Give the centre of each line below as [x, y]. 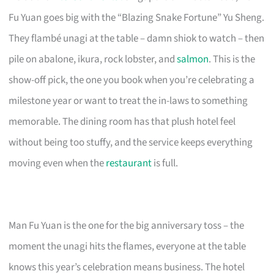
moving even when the [57, 163]
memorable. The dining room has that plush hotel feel [122, 121]
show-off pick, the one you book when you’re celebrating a [132, 80]
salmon [193, 59]
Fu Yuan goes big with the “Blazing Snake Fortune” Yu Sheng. [137, 17]
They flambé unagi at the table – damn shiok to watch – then [137, 38]
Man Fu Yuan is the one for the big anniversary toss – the [127, 225]
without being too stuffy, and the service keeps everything [131, 142]
